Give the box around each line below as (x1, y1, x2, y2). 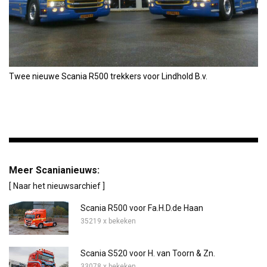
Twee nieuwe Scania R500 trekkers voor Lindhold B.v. (9, 71, 207, 81)
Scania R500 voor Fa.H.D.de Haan (80, 203, 203, 213)
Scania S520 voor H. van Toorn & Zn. (80, 248, 215, 258)
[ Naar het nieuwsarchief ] (9, 181, 105, 191)
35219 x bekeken (80, 216, 136, 225)
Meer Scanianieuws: (9, 164, 100, 176)
